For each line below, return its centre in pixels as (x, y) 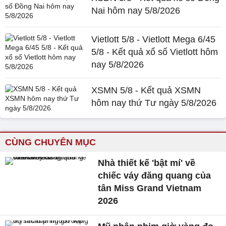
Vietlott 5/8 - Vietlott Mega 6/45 (154, 39)
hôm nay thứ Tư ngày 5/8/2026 (154, 103)
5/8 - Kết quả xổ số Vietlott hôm (155, 52)
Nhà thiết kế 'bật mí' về (147, 163)
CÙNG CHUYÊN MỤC (50, 142)
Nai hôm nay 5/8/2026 (136, 10)
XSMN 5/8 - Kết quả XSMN (146, 90)
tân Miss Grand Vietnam (150, 188)
